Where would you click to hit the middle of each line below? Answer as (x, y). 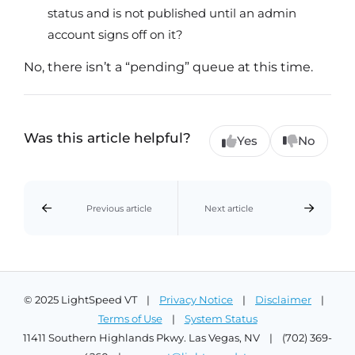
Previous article (119, 208)
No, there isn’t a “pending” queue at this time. (168, 67)
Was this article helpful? (107, 138)
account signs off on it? (115, 34)
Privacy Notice (196, 300)
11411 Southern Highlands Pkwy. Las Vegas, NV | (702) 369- (177, 338)
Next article (229, 208)
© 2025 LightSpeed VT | (92, 300)
